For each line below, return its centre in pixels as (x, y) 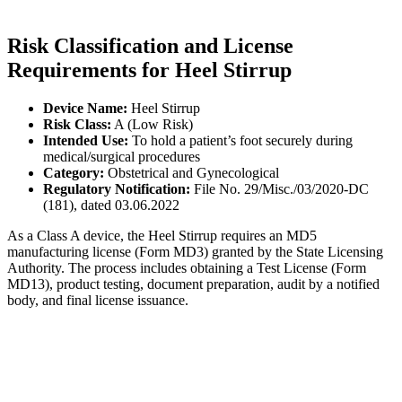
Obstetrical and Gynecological (192, 173)
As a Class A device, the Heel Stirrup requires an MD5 (162, 236)
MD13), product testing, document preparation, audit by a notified (193, 284)
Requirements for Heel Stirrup (149, 70)
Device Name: (85, 109)
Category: (74, 173)
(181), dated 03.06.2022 (111, 205)
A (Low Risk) (152, 125)
